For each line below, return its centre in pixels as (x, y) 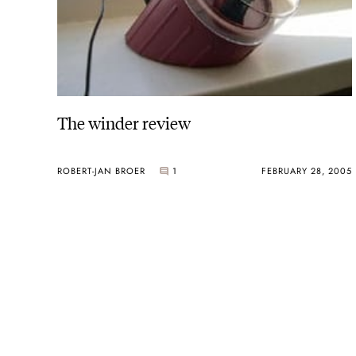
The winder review (124, 122)
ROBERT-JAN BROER (101, 171)
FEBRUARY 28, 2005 (306, 171)
